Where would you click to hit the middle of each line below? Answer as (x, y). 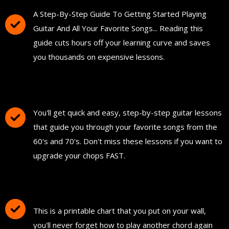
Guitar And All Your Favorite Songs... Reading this (118, 28)
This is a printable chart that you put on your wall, (120, 210)
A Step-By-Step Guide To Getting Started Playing (120, 14)
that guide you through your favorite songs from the (125, 127)
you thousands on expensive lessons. (99, 57)
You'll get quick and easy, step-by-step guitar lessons (128, 112)
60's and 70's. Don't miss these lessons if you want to (128, 141)
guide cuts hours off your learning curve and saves (122, 43)
